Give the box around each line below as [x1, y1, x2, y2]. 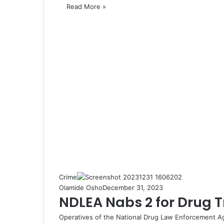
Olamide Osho [59, 183, 102, 191]
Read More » [66, 2, 106, 10]
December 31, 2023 [102, 183, 163, 191]
